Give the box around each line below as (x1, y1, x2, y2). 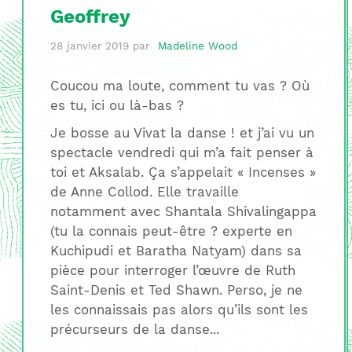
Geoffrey (49, 5, 130, 27)
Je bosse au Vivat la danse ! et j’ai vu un (49, 125, 314, 141)
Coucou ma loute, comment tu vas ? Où (49, 78, 310, 94)
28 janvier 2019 (49, 39, 129, 52)
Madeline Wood (158, 39, 238, 52)
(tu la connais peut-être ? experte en (49, 223, 292, 240)
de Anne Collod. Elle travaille (49, 184, 239, 200)
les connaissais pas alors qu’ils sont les (49, 302, 308, 318)
